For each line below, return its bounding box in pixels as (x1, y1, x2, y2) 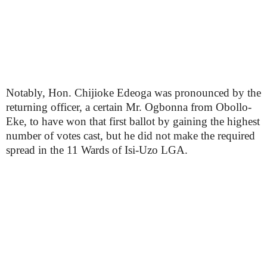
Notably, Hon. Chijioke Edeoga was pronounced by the (6, 86, 261, 99)
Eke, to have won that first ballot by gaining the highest (6, 115, 260, 128)
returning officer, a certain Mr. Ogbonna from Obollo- (6, 101, 252, 113)
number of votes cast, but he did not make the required (6, 129, 255, 142)
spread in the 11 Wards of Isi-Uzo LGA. (6, 144, 188, 156)
